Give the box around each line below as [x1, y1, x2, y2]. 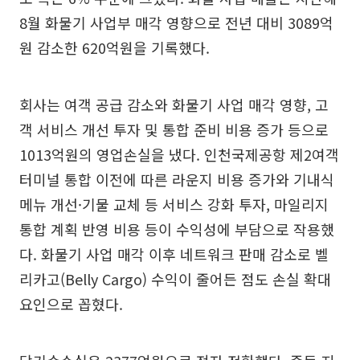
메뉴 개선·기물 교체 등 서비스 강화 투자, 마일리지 [19, 193, 329, 215]
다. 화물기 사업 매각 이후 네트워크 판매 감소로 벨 [19, 243, 329, 264]
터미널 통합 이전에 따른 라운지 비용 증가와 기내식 [19, 168, 334, 190]
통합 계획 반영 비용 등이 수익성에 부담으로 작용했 [19, 218, 334, 239]
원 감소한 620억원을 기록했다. [19, 36, 210, 58]
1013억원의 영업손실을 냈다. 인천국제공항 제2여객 [19, 143, 339, 165]
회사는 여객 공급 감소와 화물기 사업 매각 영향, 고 [19, 93, 329, 115]
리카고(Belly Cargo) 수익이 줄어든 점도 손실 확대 [19, 268, 331, 289]
